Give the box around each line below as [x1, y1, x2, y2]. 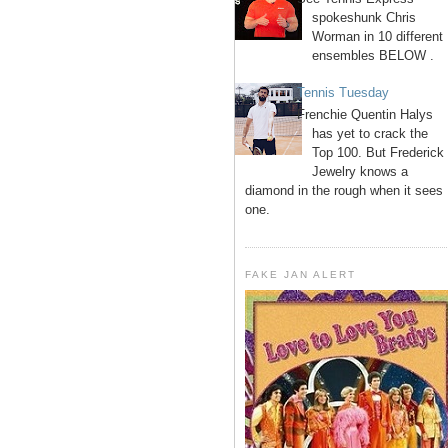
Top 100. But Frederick [312, 144, 445, 160]
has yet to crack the [312, 125, 429, 141]
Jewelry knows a [312, 163, 409, 179]
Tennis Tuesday [297, 85, 390, 101]
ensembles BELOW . [312, 48, 435, 64]
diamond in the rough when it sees [245, 182, 443, 198]
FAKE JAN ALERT [245, 268, 357, 280]
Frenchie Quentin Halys [297, 106, 434, 122]
